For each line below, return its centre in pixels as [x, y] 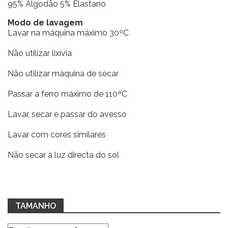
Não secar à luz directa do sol [63, 155]
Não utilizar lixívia [40, 53]
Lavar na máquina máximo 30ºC [68, 33]
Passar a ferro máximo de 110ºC [67, 94]
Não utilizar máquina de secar [63, 74]
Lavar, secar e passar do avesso [67, 114]
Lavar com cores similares [57, 135]
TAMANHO [36, 206]
